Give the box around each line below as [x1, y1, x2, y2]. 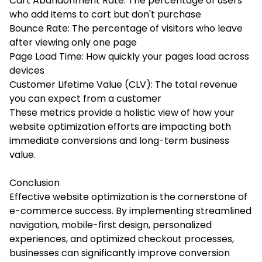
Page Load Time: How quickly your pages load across [9, 49, 249, 63]
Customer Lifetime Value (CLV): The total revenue [9, 77, 237, 91]
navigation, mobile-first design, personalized [9, 218, 212, 232]
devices [9, 63, 44, 77]
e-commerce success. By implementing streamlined [9, 204, 251, 218]
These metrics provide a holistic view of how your [9, 105, 235, 119]
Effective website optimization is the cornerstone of [9, 189, 247, 204]
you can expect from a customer [9, 91, 161, 105]
